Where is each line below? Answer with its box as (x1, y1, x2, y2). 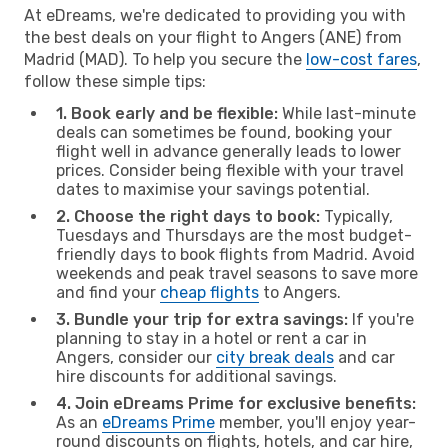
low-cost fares (306, 49, 417, 69)
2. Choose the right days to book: (56, 206, 320, 226)
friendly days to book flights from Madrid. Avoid (56, 244, 415, 264)
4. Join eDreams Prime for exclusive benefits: (56, 393, 416, 413)
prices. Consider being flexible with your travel (56, 160, 404, 180)
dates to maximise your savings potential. (56, 179, 370, 199)
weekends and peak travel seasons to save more (56, 263, 418, 283)
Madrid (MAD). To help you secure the (24, 49, 306, 69)
